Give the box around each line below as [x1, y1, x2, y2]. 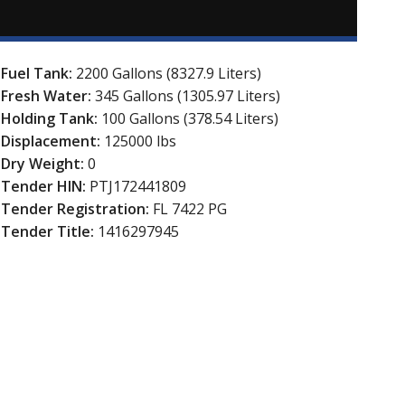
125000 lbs [103, 131, 176, 152]
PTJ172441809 [89, 176, 186, 197]
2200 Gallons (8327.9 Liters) [75, 63, 261, 84]
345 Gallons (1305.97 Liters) [94, 86, 280, 107]
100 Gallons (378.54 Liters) [100, 108, 278, 129]
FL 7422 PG [152, 199, 227, 220]
